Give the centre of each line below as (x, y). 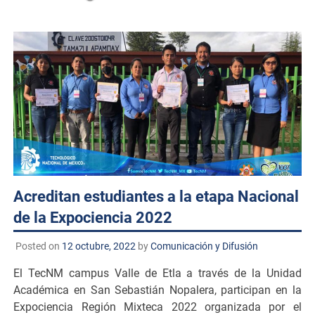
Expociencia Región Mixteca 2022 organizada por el (157, 307)
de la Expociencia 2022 (93, 217)
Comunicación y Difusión (204, 246)
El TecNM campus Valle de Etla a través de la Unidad (157, 273)
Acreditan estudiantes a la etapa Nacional (156, 196)
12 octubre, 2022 (98, 246)
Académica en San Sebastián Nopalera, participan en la (157, 290)
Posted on (38, 246)
